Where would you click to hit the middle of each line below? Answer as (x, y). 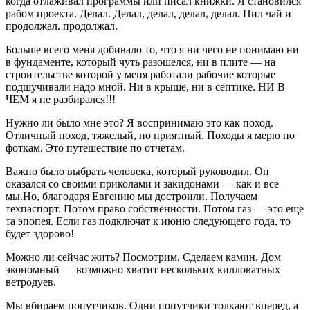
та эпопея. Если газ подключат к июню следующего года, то (148, 221)
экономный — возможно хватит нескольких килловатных (143, 270)
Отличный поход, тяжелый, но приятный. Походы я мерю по (150, 136)
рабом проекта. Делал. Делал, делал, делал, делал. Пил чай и (148, 14)
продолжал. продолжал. (62, 26)
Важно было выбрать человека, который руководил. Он (137, 172)
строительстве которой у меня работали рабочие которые (140, 75)
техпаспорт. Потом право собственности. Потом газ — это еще (155, 209)
